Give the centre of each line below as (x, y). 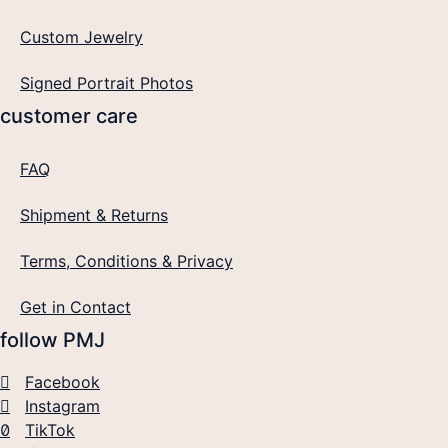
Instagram (62, 405)
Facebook (62, 381)
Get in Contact (75, 306)
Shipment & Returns (94, 214)
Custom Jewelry (81, 36)
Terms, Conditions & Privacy (126, 260)
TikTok (50, 429)
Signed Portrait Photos (106, 82)
